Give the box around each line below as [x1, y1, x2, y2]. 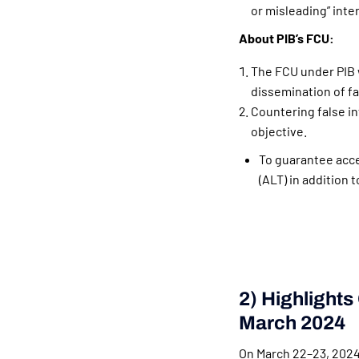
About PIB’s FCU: [238, 30, 334, 46]
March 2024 [238, 313, 345, 334]
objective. [250, 123, 307, 139]
